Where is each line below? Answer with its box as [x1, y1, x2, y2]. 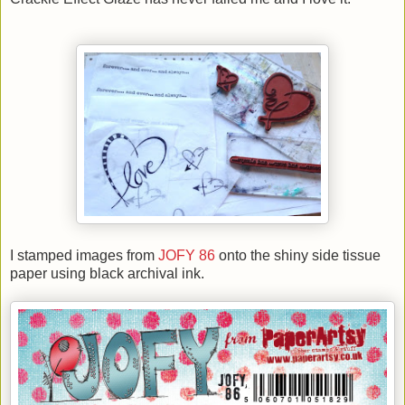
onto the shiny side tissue [219, 248, 381, 264]
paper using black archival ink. [10, 266, 204, 282]
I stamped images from [10, 248, 158, 264]
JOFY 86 [158, 248, 219, 264]
